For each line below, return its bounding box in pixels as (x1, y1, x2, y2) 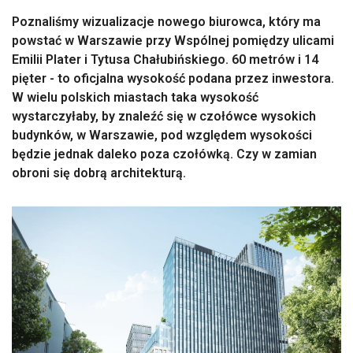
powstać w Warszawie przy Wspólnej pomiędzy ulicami (12, 33, 334, 48)
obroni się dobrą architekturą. (12, 165, 186, 180)
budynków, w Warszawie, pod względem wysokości (12, 128, 312, 143)
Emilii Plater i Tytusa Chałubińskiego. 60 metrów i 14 (12, 52, 318, 67)
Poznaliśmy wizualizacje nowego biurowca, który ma (12, 14, 321, 29)
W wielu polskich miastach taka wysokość (12, 90, 258, 105)
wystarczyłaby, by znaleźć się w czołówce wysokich (12, 109, 316, 124)
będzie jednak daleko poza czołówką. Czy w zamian (12, 147, 317, 162)
